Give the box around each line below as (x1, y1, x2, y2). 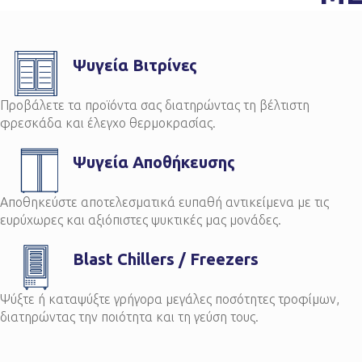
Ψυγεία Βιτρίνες (72, 56, 197, 74)
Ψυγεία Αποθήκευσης (72, 153, 235, 171)
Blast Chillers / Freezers (72, 250, 259, 268)
